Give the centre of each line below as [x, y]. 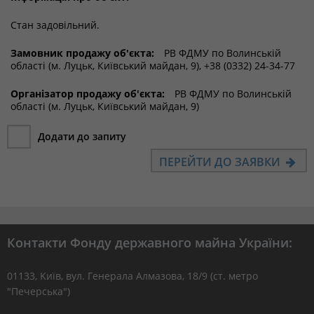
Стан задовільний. [55, 25]
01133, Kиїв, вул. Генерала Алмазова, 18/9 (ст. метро [132, 276]
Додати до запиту [82, 136]
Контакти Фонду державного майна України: [150, 243]
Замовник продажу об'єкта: [82, 53]
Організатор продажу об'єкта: [88, 94]
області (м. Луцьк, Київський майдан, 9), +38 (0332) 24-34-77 [153, 66]
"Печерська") [39, 291]
